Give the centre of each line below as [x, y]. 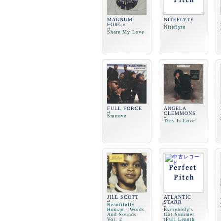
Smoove [117, 116]
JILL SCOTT [123, 197]
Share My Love [126, 32]
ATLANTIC [178, 197]
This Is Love [179, 121]
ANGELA [175, 108]
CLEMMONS [180, 113]
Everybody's [179, 209]
